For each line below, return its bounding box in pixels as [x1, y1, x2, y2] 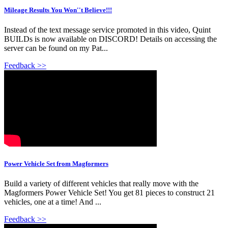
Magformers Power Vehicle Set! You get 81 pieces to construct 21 [4, 188, 215, 197]
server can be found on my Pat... [4, 43, 108, 52]
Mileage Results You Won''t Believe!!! [4, 6, 112, 14]
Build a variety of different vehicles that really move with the [4, 179, 198, 188]
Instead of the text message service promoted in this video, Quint [4, 25, 211, 34]
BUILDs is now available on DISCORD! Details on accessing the [4, 34, 217, 43]
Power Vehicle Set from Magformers [4, 159, 108, 167]
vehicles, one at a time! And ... [4, 197, 101, 207]
